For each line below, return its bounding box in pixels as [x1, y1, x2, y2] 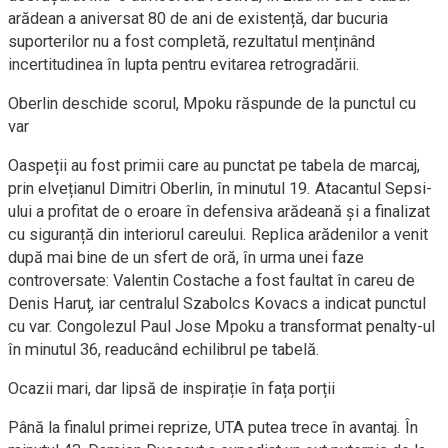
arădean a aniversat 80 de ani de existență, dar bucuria [8, 9, 388, 28]
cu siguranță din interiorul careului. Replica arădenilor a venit [8, 225, 428, 244]
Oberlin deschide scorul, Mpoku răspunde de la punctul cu [8, 94, 416, 113]
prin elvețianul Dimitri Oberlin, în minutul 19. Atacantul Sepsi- [8, 179, 432, 198]
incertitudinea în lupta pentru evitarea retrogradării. [8, 55, 360, 74]
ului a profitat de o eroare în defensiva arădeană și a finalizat [8, 202, 430, 221]
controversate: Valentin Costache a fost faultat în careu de [8, 271, 415, 290]
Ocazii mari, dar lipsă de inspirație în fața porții [8, 379, 335, 398]
